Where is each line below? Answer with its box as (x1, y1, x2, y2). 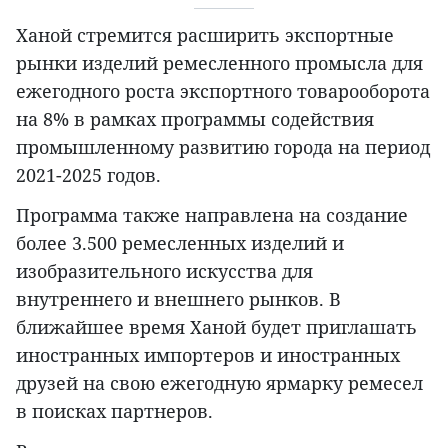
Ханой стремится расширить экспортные (16, 23, 394, 48)
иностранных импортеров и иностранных (16, 343, 400, 368)
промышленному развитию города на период (16, 135, 430, 160)
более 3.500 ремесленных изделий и (16, 231, 344, 256)
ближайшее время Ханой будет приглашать (16, 315, 417, 340)
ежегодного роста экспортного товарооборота (16, 79, 430, 104)
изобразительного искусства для (16, 259, 313, 284)
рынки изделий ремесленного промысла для (16, 51, 423, 76)
